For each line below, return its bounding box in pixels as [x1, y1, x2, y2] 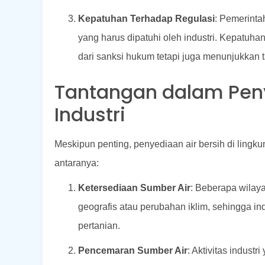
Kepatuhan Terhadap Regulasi [78, 13, 215, 24]
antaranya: [54, 157, 99, 168]
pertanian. [78, 220, 120, 231]
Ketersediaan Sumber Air [78, 182, 190, 193]
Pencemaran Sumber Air [78, 245, 188, 256]
